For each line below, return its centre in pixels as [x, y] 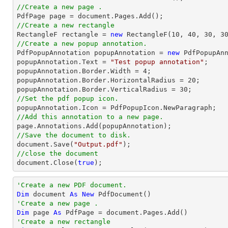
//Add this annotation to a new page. [90, 117]
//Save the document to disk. [74, 135]
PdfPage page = [47, 16]
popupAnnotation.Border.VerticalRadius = [98, 89]
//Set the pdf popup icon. [68, 98]
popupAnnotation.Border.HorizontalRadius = [102, 80]
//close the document [58, 153]
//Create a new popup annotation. [82, 44]
